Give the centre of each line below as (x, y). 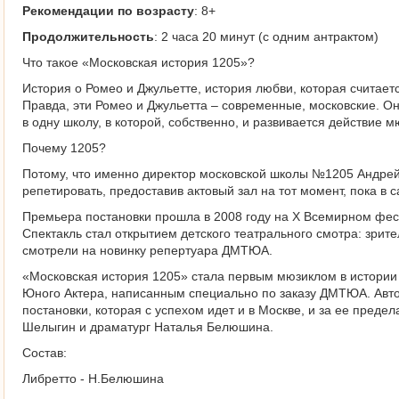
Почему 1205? (64, 148)
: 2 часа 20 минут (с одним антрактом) (266, 37)
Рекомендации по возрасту (108, 11)
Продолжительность (88, 37)
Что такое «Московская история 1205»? (138, 62)
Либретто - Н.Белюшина (93, 379)
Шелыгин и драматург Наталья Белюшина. (148, 327)
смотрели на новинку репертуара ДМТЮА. (147, 250)
